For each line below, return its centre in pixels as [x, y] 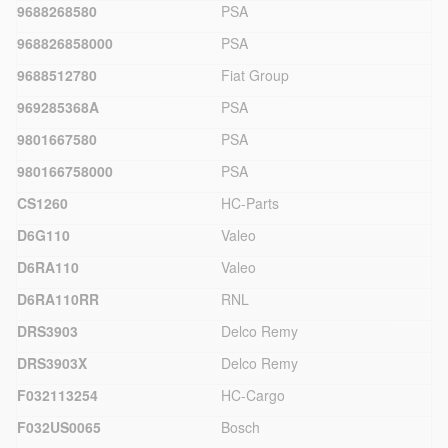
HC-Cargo [253, 394]
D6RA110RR [58, 298]
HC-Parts [250, 202]
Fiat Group [255, 74]
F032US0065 [59, 426]
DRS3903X [52, 362]
